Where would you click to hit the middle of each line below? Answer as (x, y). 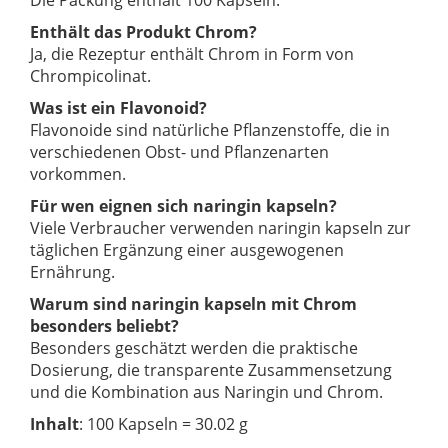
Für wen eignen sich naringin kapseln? (183, 206)
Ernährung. (72, 272)
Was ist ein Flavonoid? (118, 108)
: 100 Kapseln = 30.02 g (163, 424)
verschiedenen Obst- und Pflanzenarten (179, 152)
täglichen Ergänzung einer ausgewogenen (187, 250)
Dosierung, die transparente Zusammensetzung (211, 370)
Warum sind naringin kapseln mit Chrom (193, 304)
